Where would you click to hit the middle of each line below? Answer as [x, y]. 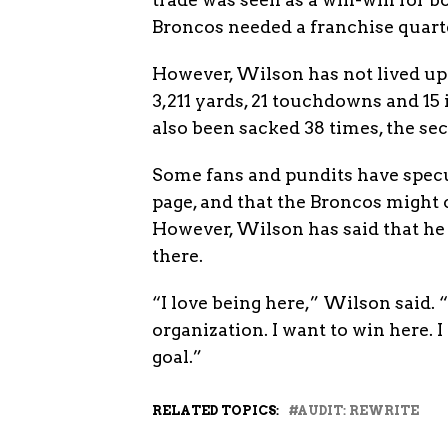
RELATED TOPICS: [215, 411]
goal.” [177, 357]
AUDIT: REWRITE [358, 411]
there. [177, 256]
